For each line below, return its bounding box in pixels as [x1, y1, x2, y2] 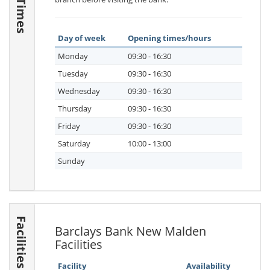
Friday [58, 121, 80, 131]
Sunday [58, 155, 85, 166]
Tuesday [58, 68, 88, 79]
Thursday [58, 103, 92, 114]
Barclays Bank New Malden [55, 223, 206, 239]
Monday [58, 51, 88, 61]
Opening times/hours [128, 33, 211, 43]
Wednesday [58, 86, 100, 96]
